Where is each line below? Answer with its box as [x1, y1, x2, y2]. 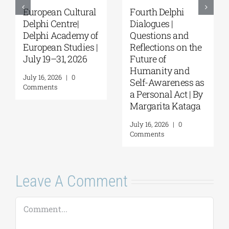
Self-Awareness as [130, 76, 204, 88]
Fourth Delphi [130, 5, 185, 18]
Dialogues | [130, 17, 173, 30]
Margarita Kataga [130, 99, 200, 112]
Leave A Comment [15, 172, 128, 191]
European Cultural [23, 5, 96, 18]
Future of [130, 52, 166, 65]
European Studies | [23, 40, 98, 53]
